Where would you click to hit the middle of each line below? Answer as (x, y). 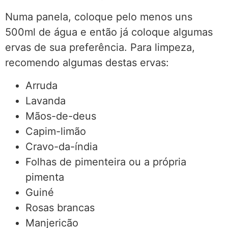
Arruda (41, 85)
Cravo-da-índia (62, 146)
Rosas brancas (60, 207)
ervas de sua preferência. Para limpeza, (100, 48)
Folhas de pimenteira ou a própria (106, 162)
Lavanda (46, 101)
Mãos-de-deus (61, 116)
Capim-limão (56, 131)
